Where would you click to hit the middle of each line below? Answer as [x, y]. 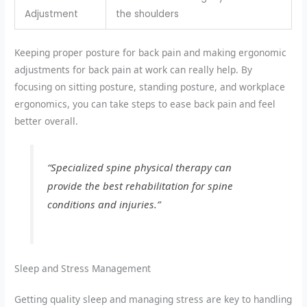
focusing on [42, 86]
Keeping [34, 52]
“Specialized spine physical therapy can [139, 168]
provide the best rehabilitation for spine [140, 186]
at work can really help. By [192, 69]
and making [210, 52]
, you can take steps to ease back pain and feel [172, 103]
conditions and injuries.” [103, 205]
